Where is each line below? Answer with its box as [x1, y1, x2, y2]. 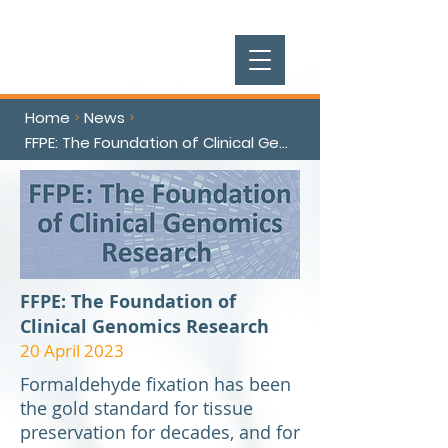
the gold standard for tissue [20, 396, 253, 420]
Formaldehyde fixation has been [20, 372, 291, 396]
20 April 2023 [20, 339, 124, 362]
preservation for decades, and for [20, 420, 300, 444]
